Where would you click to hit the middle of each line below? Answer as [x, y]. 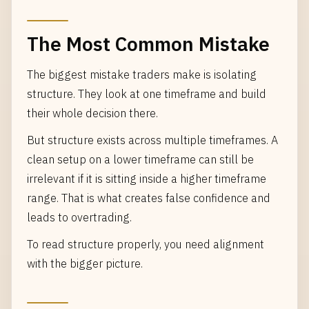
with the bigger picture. [85, 263]
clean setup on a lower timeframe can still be [140, 159]
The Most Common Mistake [148, 44]
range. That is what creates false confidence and [149, 198]
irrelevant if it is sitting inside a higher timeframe [147, 178]
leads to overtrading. [79, 217]
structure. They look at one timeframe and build [147, 93]
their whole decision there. [92, 113]
